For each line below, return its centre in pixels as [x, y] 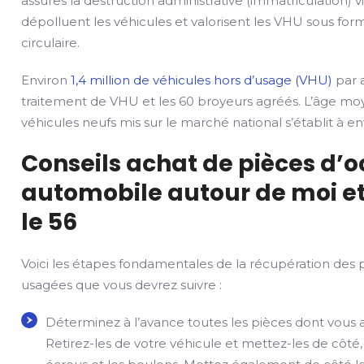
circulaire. [51, 43]
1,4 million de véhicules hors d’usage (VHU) [202, 80]
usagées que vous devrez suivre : [122, 285]
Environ [46, 80]
